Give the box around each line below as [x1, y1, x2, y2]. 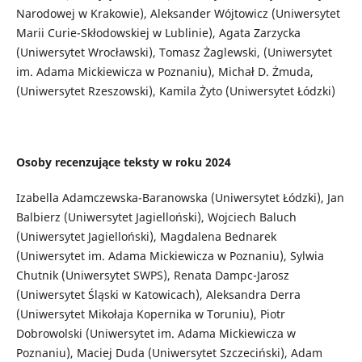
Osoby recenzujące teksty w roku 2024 [15, 154, 231, 170]
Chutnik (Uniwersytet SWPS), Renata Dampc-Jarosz [15, 267, 289, 284]
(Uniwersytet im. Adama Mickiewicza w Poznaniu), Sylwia [15, 248, 324, 264]
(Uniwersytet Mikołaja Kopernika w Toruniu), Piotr [15, 306, 285, 322]
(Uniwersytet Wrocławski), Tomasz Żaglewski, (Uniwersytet [15, 44, 332, 60]
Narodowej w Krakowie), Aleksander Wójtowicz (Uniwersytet [15, 5, 340, 21]
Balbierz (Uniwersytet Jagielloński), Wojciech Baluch [15, 209, 297, 225]
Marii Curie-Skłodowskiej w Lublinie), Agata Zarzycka [15, 24, 301, 40]
